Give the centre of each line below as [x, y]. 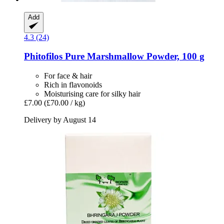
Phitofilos [43, 56]
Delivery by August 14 [60, 120]
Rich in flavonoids [73, 85]
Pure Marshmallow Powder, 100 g [133, 56]
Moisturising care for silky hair [92, 94]
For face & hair [68, 76]
